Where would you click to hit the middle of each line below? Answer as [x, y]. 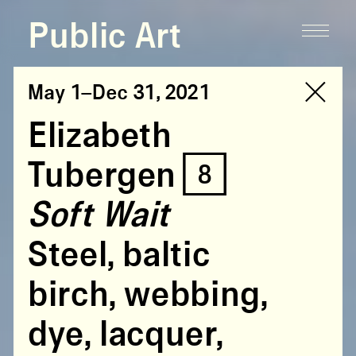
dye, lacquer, [125, 335]
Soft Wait [98, 216]
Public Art [104, 38]
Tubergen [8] [128, 176]
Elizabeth [99, 136]
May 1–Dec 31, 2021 [119, 93]
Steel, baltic [118, 255]
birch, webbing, [147, 295]
